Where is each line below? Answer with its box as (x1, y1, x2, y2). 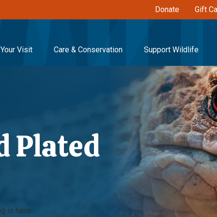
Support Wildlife (144, 45, 199, 54)
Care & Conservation (54, 45, 123, 54)
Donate (155, 5, 179, 14)
